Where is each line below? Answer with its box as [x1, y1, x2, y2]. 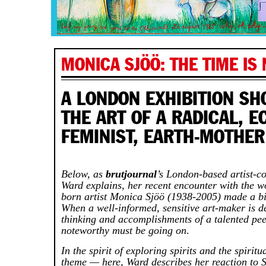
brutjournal [106, 168, 157, 180]
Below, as [61, 168, 106, 180]
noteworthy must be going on [61, 224, 187, 236]
